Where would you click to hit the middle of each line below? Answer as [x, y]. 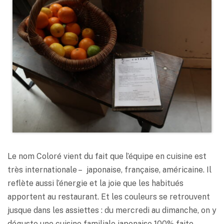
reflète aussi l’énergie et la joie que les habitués [95, 183]
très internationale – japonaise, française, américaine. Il [109, 170]
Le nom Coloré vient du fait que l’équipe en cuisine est [107, 156]
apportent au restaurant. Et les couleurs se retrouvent [109, 197]
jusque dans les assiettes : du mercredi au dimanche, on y [112, 210]
